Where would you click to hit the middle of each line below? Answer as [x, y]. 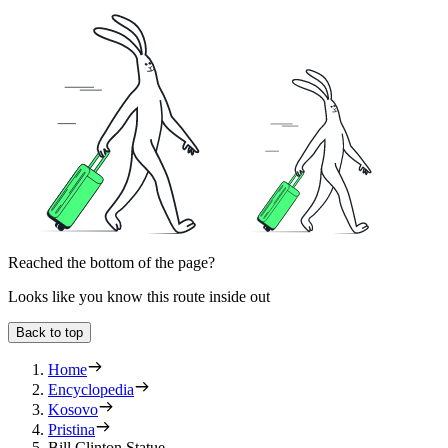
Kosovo [73, 410]
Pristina [71, 430]
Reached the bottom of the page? [111, 263]
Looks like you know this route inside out [139, 297]
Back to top [49, 333]
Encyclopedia [91, 390]
